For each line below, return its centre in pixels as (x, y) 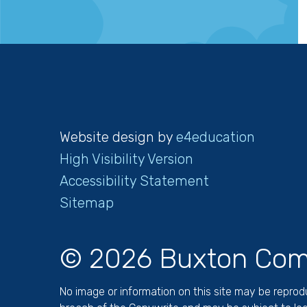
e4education (216, 137)
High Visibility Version (126, 159)
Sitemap (87, 202)
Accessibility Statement (134, 181)
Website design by (118, 137)
